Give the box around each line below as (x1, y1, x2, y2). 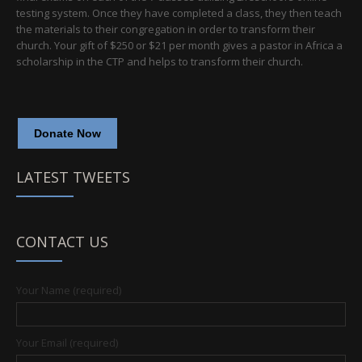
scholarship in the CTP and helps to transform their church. (16, 54, 303, 69)
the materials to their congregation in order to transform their (16, 22, 315, 36)
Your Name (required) (16, 283, 121, 297)
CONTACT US (16, 232, 108, 251)
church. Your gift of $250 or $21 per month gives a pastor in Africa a (16, 38, 343, 53)
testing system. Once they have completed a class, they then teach (16, 6, 342, 20)
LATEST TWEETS (16, 167, 130, 187)
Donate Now (34, 127, 101, 140)
